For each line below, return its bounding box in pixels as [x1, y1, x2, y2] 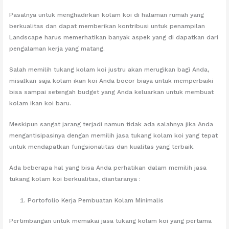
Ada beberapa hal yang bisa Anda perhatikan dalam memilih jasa [9, 164, 207, 172]
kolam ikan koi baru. [9, 99, 72, 107]
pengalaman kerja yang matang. [9, 44, 105, 52]
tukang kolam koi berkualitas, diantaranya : [9, 175, 141, 183]
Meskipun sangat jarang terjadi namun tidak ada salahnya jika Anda [9, 121, 214, 128]
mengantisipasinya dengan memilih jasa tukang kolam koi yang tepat [9, 132, 218, 140]
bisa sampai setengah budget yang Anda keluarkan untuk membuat [9, 88, 214, 96]
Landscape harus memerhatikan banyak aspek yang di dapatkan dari [9, 33, 219, 41]
